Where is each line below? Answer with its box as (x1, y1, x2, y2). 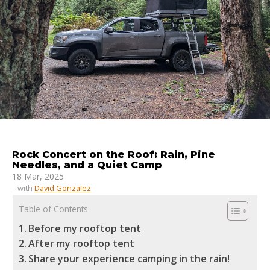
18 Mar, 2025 (12, 171, 64, 183)
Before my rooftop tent (28, 222, 142, 236)
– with (12, 183, 34, 194)
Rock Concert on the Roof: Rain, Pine (12, 149, 215, 161)
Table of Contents (19, 203, 88, 215)
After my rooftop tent (28, 237, 135, 251)
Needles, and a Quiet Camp (12, 159, 162, 171)
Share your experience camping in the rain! (28, 252, 230, 266)
